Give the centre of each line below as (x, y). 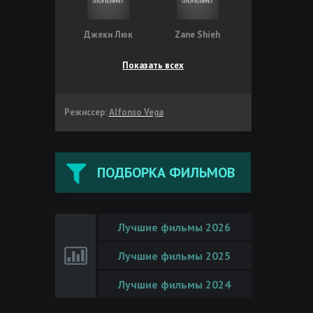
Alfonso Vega (136, 112)
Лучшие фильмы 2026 (174, 227)
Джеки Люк (109, 34)
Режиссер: (85, 112)
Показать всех (153, 65)
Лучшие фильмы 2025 (174, 255)
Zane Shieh (198, 34)
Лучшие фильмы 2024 (174, 284)
